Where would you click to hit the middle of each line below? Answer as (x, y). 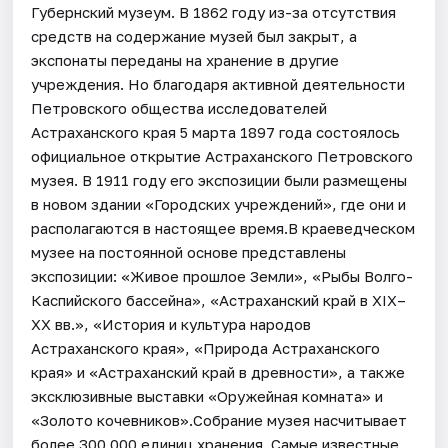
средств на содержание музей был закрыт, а (194, 35)
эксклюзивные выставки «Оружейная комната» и (207, 395)
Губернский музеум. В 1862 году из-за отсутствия (214, 11)
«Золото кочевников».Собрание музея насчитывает (219, 419)
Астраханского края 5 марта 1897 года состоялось (216, 131)
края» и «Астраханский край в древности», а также (218, 371)
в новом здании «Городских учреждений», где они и (219, 203)
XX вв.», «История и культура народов (171, 323)
